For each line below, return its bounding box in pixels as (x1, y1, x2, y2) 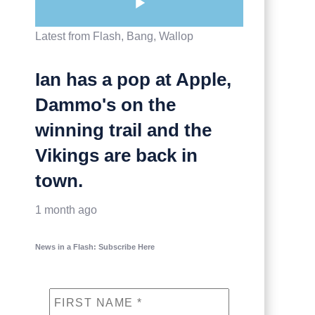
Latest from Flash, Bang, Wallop (34, 30, 193, 42)
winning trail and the (34, 119, 212, 141)
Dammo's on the (34, 94, 176, 115)
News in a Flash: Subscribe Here (34, 242, 155, 251)
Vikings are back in (34, 144, 198, 166)
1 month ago (34, 203, 97, 216)
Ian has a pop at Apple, (34, 68, 231, 90)
